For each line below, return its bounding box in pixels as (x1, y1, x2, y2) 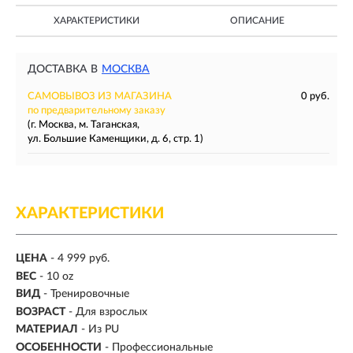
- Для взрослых (69, 306, 147, 318)
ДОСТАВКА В (28, 64, 98, 75)
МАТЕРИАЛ (16, 324, 78, 336)
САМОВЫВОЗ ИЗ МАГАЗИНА (28, 91, 172, 102)
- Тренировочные (43, 288, 129, 300)
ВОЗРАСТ (16, 306, 65, 318)
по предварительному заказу (28, 106, 165, 116)
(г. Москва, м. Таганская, (28, 120, 139, 130)
